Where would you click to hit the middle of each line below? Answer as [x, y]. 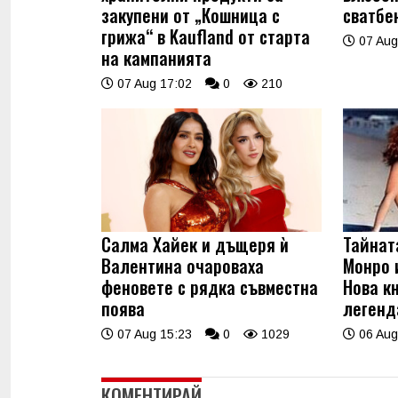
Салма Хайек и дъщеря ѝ [195, 245]
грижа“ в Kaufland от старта [206, 36]
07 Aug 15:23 [153, 334]
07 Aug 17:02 [153, 83]
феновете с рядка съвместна [210, 287]
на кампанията [156, 57]
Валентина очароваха [183, 266]
